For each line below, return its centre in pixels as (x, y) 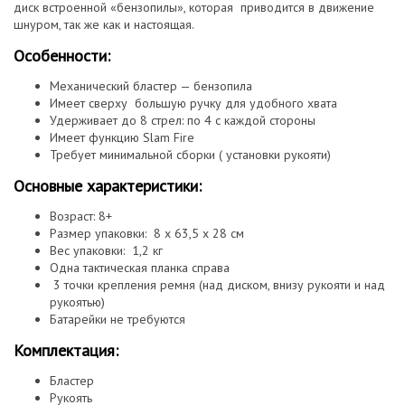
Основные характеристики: (108, 185)
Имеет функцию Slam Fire (122, 137)
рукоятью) (77, 301)
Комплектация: (66, 350)
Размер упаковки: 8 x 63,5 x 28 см (147, 233)
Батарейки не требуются (118, 319)
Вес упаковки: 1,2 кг (106, 250)
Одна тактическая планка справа (140, 267)
